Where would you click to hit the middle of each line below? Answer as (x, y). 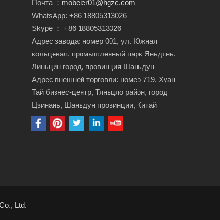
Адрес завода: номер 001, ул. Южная (95, 41)
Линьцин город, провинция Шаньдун (93, 66)
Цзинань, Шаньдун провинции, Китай (95, 105)
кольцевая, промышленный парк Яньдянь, (104, 54)
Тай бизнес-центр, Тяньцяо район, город (100, 92)
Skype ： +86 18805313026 (78, 28)
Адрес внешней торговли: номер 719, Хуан (104, 79)
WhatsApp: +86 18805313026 (80, 15)
